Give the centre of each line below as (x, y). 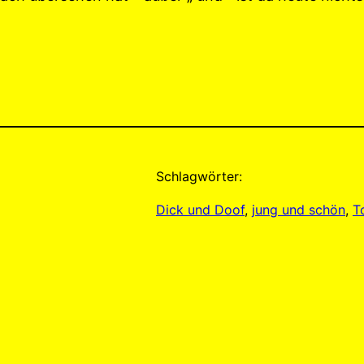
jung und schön (299, 210)
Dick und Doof (200, 210)
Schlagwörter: (199, 177)
